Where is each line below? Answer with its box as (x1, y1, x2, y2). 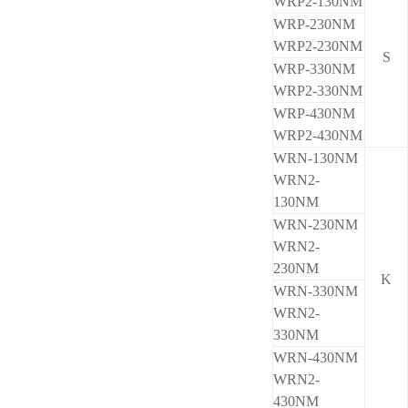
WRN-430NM (273, 350, 358, 365)
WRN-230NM (273, 217, 358, 232)
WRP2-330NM (273, 83, 362, 98)
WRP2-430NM (273, 127, 362, 143)
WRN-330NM (273, 283, 358, 299)
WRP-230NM (273, 16, 355, 32)
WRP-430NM (273, 106, 355, 121)
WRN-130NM (273, 150, 358, 166)
